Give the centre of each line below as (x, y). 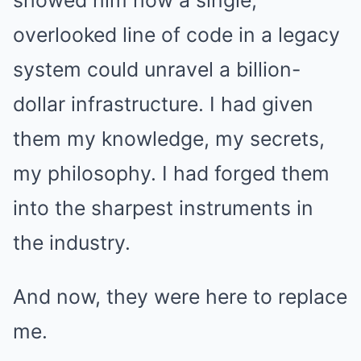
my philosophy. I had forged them (171, 173)
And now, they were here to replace (180, 297)
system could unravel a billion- (157, 69)
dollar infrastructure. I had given (163, 104)
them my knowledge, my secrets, (169, 139)
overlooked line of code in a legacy (176, 35)
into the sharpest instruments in (163, 208)
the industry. (72, 243)
